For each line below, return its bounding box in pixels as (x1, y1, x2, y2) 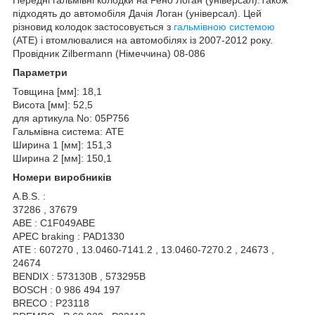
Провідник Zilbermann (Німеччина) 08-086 (13, 47, 205, 59)
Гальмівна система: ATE (13, 125, 124, 137)
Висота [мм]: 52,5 (13, 98, 93, 110)
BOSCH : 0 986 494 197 (13, 283, 120, 295)
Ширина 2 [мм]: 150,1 (13, 152, 112, 164)
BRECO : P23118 (13, 297, 89, 309)
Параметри (13, 66, 67, 78)
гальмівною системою (174, 20, 275, 32)
